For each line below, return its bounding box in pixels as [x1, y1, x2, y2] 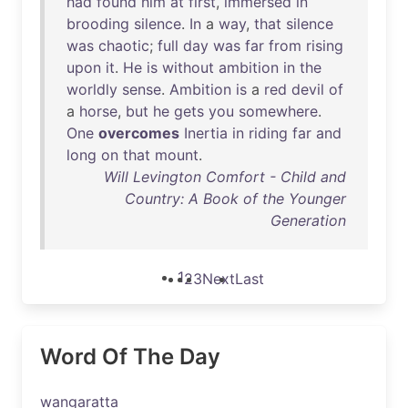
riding [249, 124, 288, 142]
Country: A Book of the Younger [125, 189, 346, 208]
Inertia [184, 124, 228, 142]
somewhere [239, 102, 318, 120]
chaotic [98, 36, 149, 55]
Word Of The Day [40, 343, 220, 370]
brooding [66, 15, 129, 33]
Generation [270, 211, 346, 229]
